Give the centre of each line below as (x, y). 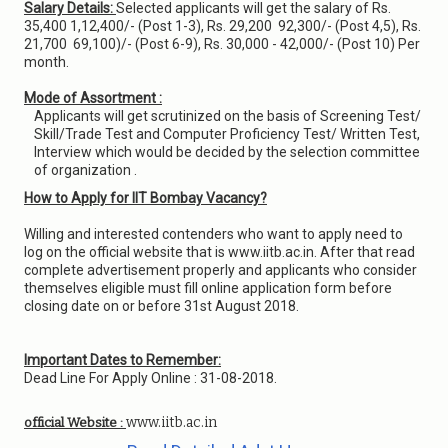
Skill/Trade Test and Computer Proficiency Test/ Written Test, (227, 134)
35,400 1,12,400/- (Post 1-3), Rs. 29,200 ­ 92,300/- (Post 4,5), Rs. (222, 26)
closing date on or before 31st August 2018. (161, 306)
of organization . (85, 170)
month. (46, 62)
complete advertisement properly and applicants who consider (220, 270)
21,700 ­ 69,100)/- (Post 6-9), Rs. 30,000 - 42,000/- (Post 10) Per (222, 44)
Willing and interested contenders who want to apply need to (213, 234)
